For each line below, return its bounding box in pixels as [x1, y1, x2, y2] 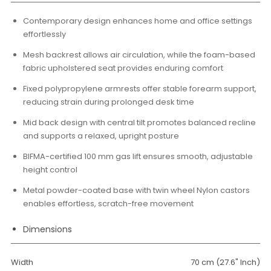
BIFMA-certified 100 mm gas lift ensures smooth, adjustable [23, 151, 253, 162]
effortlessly [23, 28, 66, 40]
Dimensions [23, 223, 72, 235]
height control [23, 164, 77, 175]
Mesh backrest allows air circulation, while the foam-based [23, 49, 255, 60]
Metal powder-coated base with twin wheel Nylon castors [23, 184, 250, 196]
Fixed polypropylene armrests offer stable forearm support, [23, 83, 256, 94]
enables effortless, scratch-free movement [23, 198, 194, 209]
